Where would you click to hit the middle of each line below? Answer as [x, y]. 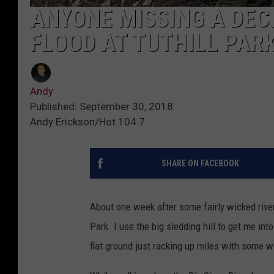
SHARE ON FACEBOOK [200, 163]
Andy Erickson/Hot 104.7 [87, 121]
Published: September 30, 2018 [102, 106]
